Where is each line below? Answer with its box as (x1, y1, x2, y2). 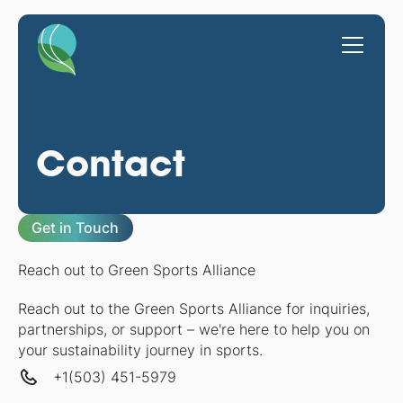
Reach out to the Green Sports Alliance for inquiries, (17, 300, 370, 318)
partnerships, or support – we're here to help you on (17, 321, 370, 339)
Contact (35, 139, 185, 186)
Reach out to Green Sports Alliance (17, 262, 255, 280)
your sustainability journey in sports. (17, 342, 263, 360)
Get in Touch (31, 219, 120, 237)
